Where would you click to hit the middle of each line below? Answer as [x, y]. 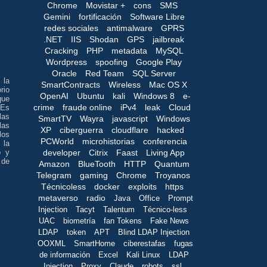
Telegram [54, 176]
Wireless [124, 85]
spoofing [111, 62]
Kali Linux [143, 255]
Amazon [54, 164]
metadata [129, 51]
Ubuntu [91, 96]
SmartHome [94, 244]
